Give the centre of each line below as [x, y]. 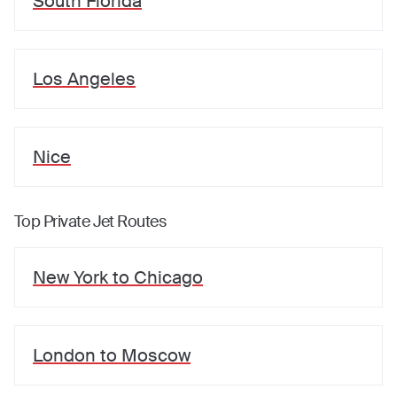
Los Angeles [84, 79]
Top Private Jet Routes [90, 222]
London [64, 355]
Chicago [168, 277]
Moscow [156, 355]
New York [70, 277]
